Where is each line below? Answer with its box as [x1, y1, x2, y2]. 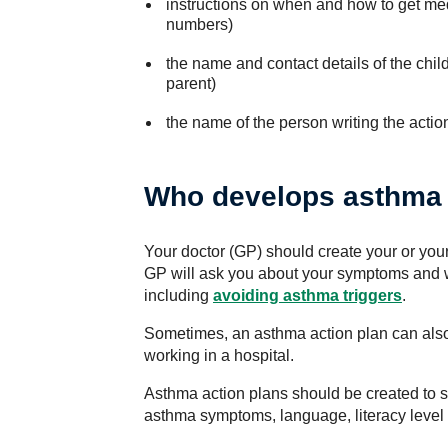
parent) [165, 75, 216, 92]
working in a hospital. [144, 347, 294, 364]
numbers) [165, 16, 233, 33]
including [144, 287, 213, 304]
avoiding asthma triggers [213, 287, 402, 304]
